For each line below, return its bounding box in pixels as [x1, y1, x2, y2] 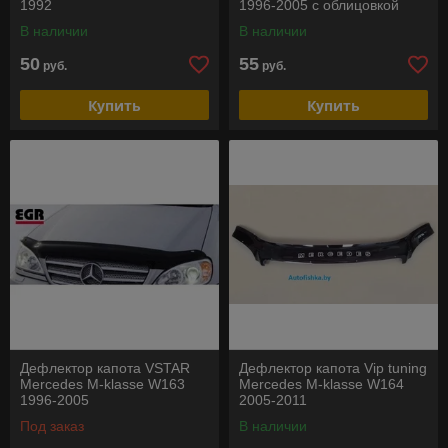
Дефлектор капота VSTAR [20, 360, 190, 376]
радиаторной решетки [239, 13, 384, 29]
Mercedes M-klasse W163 [20, 376, 185, 392]
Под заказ [20, 418, 84, 434]
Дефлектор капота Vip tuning [239, 360, 427, 376]
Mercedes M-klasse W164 [239, 376, 404, 392]
